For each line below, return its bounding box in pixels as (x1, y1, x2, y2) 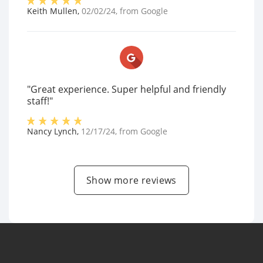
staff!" (27, 95, 53, 108)
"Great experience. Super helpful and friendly (27, 83, 226, 96)
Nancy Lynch (27, 126, 77, 137)
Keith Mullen (27, 5, 77, 17)
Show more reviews (86, 174, 177, 187)
